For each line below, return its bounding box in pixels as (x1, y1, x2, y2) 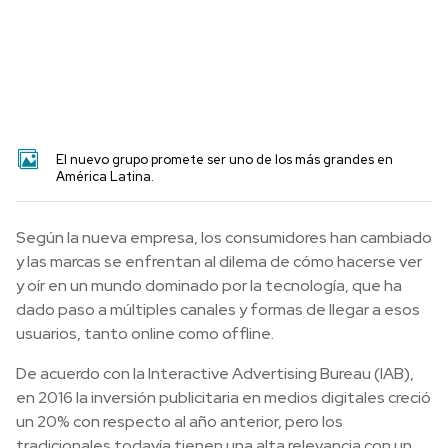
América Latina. (56, 168, 154, 185)
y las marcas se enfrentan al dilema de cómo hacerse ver (16, 251, 422, 272)
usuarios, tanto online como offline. (16, 323, 274, 344)
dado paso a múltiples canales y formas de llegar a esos (16, 299, 420, 320)
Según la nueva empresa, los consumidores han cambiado (16, 227, 432, 248)
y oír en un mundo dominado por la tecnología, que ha (16, 275, 402, 296)
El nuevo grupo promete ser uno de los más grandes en (56, 151, 393, 168)
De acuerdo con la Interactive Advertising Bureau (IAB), (16, 363, 414, 384)
